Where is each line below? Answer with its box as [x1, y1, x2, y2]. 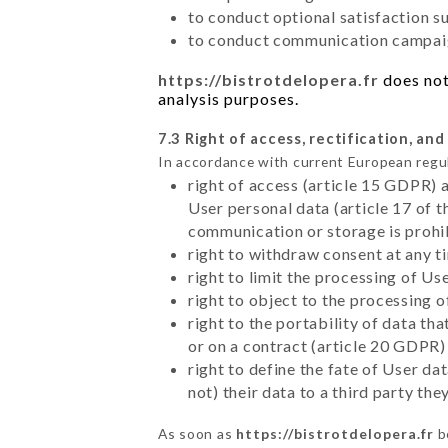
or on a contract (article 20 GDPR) [187, 335, 446, 355]
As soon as [157, 424, 236, 442]
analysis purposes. [157, 88, 299, 108]
